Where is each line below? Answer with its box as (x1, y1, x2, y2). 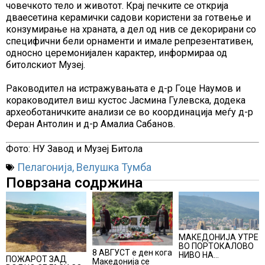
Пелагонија (17, 161, 72, 174)
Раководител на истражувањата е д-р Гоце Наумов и (6, 83, 241, 95)
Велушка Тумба (76, 161, 151, 174)
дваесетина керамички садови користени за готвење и (6, 12, 251, 24)
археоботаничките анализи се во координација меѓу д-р (6, 106, 253, 118)
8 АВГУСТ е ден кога (92, 247, 172, 257)
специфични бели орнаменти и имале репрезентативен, (6, 35, 253, 47)
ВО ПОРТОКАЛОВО (179, 241, 254, 251)
